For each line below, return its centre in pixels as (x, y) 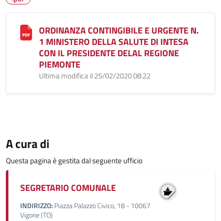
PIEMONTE (60, 64)
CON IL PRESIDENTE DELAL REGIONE (109, 53)
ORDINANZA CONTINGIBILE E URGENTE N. (119, 30)
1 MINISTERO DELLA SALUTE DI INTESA (114, 42)
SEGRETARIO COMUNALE (68, 188)
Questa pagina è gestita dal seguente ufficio (74, 161)
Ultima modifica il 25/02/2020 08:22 (95, 76)
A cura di (28, 144)
